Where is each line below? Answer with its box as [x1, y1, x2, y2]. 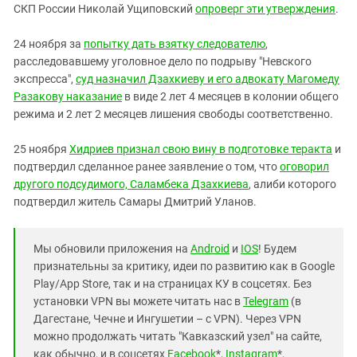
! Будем [258, 242, 296, 255]
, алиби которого [249, 178, 336, 190]
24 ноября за [14, 37, 84, 50]
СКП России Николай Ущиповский [14, 2, 195, 15]
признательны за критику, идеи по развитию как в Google [33, 260, 335, 273]
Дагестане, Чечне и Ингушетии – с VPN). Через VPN [33, 312, 301, 325]
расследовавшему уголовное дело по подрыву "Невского [14, 55, 312, 68]
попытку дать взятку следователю [84, 37, 265, 50]
